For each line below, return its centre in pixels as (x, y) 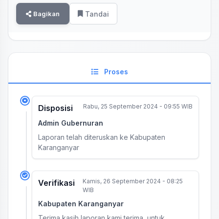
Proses (116, 72)
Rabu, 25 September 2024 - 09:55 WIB (138, 106)
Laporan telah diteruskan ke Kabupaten (102, 137)
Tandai (97, 14)
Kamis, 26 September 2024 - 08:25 (133, 181)
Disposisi (55, 108)
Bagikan (46, 13)
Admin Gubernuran (71, 123)
